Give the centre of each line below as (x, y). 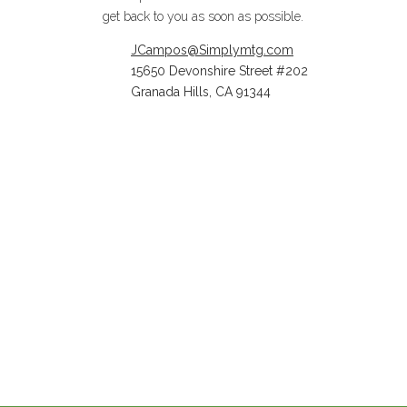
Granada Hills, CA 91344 (201, 91)
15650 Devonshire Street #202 (219, 70)
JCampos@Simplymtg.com (212, 50)
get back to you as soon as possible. (203, 16)
